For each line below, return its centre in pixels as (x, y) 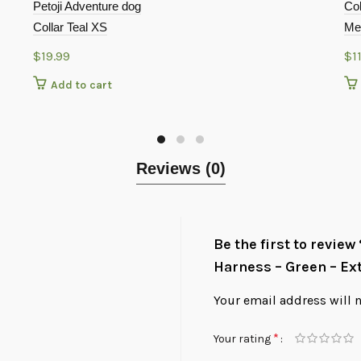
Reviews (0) (180, 169)
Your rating (243, 339)
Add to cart (81, 85)
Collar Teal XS (70, 27)
